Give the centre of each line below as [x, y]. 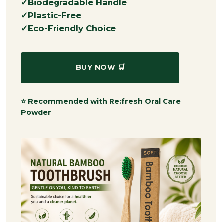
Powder [36, 113]
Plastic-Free [55, 16]
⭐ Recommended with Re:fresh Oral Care [101, 101]
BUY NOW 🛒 [100, 68]
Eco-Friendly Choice [72, 28]
